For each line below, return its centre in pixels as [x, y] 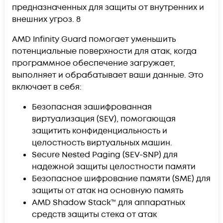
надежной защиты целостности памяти [114, 167]
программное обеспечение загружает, [94, 63]
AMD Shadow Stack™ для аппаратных [109, 202]
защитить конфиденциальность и [100, 131]
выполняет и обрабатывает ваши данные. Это [108, 75]
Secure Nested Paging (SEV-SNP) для [105, 155]
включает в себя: [47, 87]
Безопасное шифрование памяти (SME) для [121, 178]
